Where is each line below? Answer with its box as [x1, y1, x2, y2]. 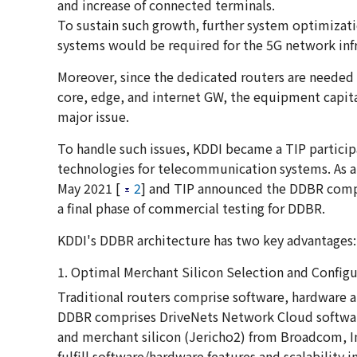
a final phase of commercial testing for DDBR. [57, 198, 325, 218]
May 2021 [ [57, 178, 120, 198]
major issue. [57, 107, 129, 127]
